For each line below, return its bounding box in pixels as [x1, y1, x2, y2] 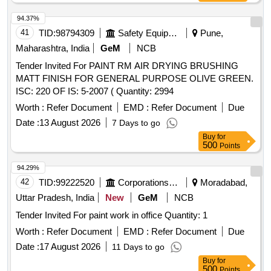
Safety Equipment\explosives [168, 28, 177, 39]
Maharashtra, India [16, 43, 90, 54]
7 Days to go [112, 118, 160, 128]
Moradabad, [198, 177, 247, 188]
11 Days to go [112, 242, 165, 252]
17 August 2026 [39, 241, 100, 252]
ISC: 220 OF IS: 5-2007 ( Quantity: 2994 [116, 86, 174, 97]
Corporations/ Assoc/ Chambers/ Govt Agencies [169, 177, 178, 188]
